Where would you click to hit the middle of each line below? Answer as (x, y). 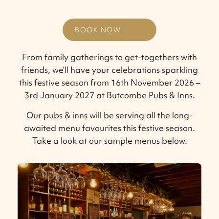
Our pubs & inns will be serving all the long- (109, 115)
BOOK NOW (98, 30)
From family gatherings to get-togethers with (109, 57)
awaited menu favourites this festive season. (109, 128)
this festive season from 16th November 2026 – (109, 82)
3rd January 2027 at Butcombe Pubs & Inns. (109, 95)
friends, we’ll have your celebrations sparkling (109, 69)
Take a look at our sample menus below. (109, 140)
